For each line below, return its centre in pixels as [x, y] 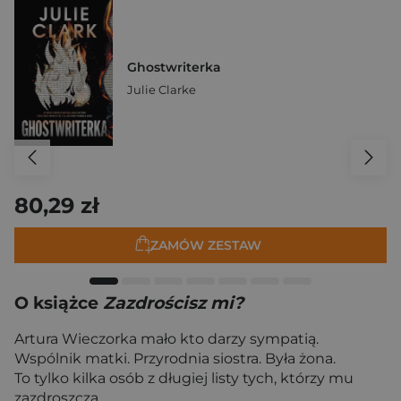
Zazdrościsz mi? [173, 303]
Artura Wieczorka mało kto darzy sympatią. [166, 339]
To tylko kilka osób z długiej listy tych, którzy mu [184, 378]
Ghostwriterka [174, 68]
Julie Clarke [162, 90]
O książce [59, 303]
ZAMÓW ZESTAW [206, 245]
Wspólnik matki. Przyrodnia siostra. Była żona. [175, 358]
